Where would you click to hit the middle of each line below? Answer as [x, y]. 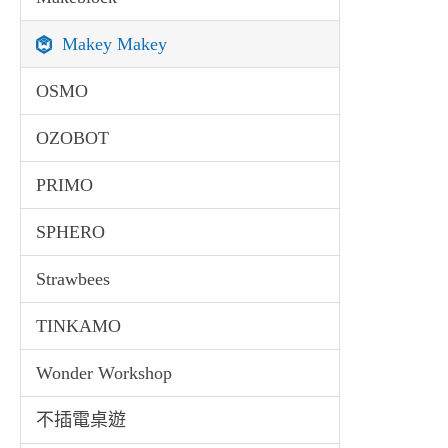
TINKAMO [78, 326]
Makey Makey [114, 44]
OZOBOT [72, 138]
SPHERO [70, 232]
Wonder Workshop [104, 373]
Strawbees [73, 279]
